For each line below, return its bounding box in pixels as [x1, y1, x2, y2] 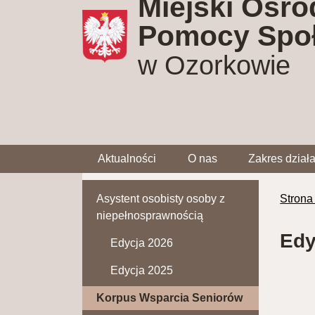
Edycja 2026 [110, 236, 173, 249]
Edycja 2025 [110, 264, 173, 276]
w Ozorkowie [137, 50, 290, 80]
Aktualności [98, 152, 157, 165]
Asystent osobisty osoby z [96, 192, 225, 205]
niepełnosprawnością [96, 209, 203, 221]
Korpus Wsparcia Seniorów [96, 291, 243, 304]
